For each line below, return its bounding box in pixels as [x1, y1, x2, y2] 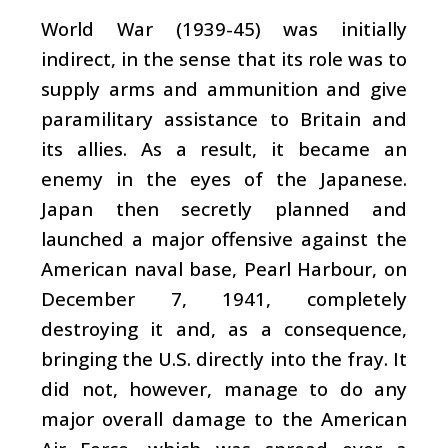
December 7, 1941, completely [41, 285, 407, 311]
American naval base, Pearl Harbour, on [41, 255, 407, 281]
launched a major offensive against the [41, 225, 407, 251]
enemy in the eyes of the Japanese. [41, 165, 407, 191]
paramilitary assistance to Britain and [41, 105, 407, 131]
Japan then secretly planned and [41, 195, 407, 221]
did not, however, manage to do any [41, 375, 407, 401]
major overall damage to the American [41, 405, 407, 431]
